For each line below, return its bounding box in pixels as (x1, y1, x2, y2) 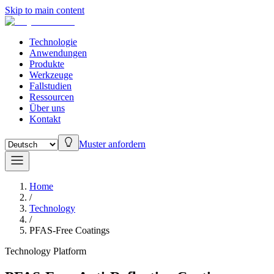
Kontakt (29, 114, 61, 124)
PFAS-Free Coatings (29, 225, 109, 235)
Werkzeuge (29, 70, 73, 80)
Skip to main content (5, 5, 84, 15)
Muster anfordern (79, 139, 146, 149)
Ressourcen (29, 92, 74, 102)
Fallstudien (29, 81, 72, 91)
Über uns (29, 103, 65, 113)
